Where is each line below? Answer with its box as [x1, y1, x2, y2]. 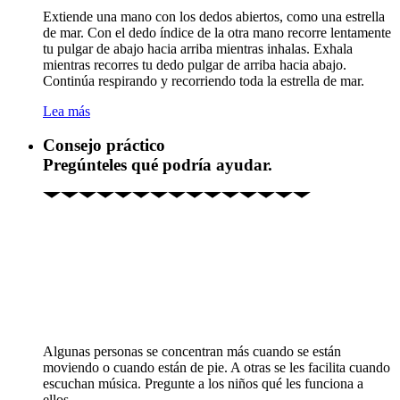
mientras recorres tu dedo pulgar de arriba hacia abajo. [43, 56, 346, 72]
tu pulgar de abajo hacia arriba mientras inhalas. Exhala [43, 40, 353, 56]
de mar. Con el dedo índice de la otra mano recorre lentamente [43, 24, 391, 40]
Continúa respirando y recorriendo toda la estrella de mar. [43, 72, 364, 88]
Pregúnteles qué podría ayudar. [43, 155, 272, 175]
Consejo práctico [43, 136, 165, 155]
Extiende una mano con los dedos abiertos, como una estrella [43, 8, 385, 24]
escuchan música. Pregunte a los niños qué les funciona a [43, 376, 363, 392]
